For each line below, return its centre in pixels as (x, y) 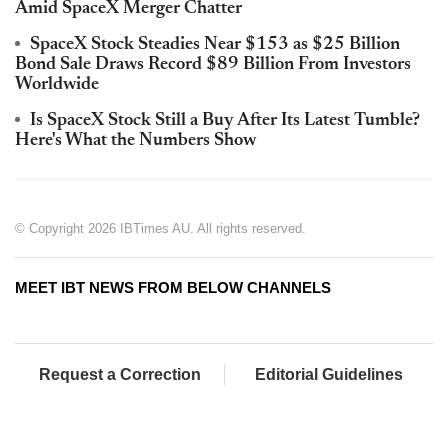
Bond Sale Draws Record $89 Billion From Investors (213, 64)
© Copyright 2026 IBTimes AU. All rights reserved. (160, 228)
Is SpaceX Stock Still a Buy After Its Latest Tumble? (225, 120)
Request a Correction (119, 374)
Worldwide (57, 84)
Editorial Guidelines (329, 374)
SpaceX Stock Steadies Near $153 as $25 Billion (215, 44)
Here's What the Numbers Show (135, 140)
